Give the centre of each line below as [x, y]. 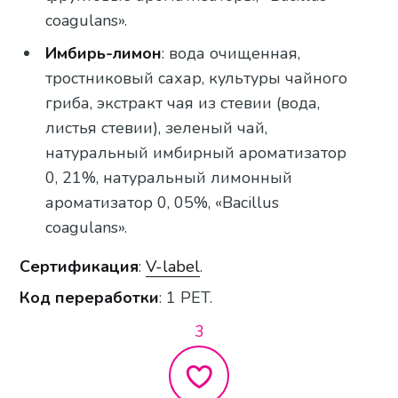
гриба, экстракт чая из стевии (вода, [183, 103]
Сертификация [80, 266]
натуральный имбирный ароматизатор [196, 152]
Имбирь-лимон [104, 53]
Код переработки [90, 298]
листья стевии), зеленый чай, [157, 127]
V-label [173, 266]
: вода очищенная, [231, 53]
